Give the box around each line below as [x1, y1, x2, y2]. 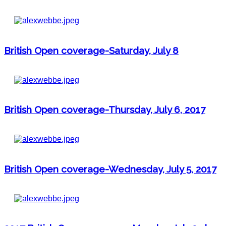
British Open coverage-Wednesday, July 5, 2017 [4, 163, 216, 175]
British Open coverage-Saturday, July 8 [4, 44, 179, 56]
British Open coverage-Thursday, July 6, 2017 [4, 104, 205, 116]
